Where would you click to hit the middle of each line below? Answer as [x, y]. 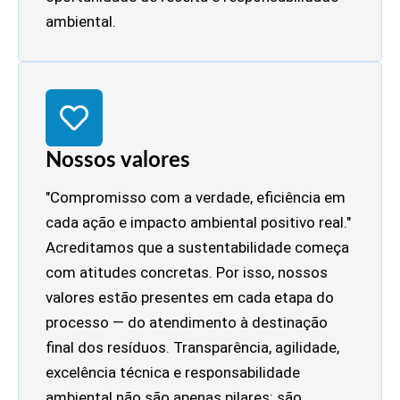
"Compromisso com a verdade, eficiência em [196, 197]
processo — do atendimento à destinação [187, 322]
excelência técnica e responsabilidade [173, 372]
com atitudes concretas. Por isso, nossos [187, 272]
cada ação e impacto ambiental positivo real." [198, 222]
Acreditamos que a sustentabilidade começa [197, 247]
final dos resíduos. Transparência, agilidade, [192, 347]
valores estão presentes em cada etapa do [190, 297]
